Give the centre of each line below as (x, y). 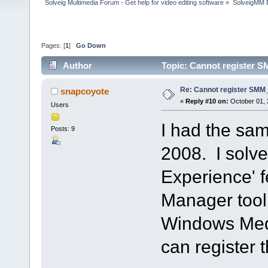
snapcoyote (85, 91)
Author (78, 65)
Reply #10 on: (207, 101)
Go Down (91, 46)
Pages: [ (53, 46)
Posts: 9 (63, 129)
